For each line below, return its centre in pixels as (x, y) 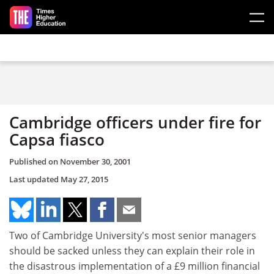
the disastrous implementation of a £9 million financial (135, 266)
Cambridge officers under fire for (135, 122)
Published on (35, 161)
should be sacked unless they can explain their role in (132, 250)
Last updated (35, 179)
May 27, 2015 (84, 179)
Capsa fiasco (57, 139)
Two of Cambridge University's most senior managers (133, 235)
